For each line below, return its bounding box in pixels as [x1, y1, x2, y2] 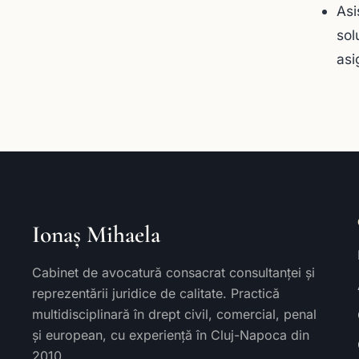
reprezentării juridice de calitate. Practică [32, 284, 280, 301]
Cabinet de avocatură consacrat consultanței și [32, 264, 315, 280]
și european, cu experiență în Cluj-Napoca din [32, 326, 309, 343]
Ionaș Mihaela [32, 220, 160, 249]
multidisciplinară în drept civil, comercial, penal [32, 305, 317, 322]
